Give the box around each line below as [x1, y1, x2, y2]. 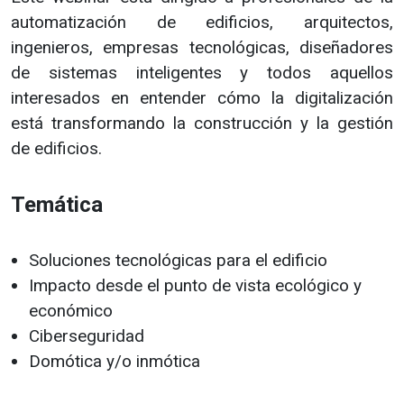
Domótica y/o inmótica [29, 351, 200, 372]
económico [29, 300, 113, 322]
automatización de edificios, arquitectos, [11, 12, 393, 33]
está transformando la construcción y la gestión [11, 113, 393, 134]
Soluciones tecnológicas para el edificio [29, 250, 327, 271]
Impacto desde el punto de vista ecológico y [29, 275, 362, 297]
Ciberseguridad [29, 326, 144, 347]
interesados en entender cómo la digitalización [11, 87, 393, 109]
